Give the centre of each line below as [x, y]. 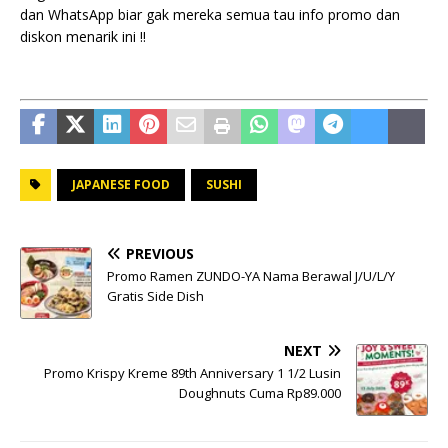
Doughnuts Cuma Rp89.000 [260, 392]
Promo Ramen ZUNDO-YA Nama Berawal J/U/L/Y [251, 275]
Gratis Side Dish [155, 295]
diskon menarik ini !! [83, 36]
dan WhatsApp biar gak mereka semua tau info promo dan [210, 14]
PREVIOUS [160, 253]
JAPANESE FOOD [121, 184]
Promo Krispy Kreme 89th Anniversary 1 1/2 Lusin [192, 372]
